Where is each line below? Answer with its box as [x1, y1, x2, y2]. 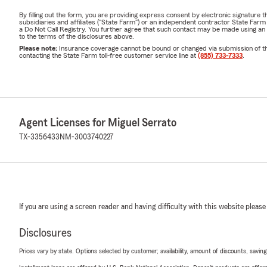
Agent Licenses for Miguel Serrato [19, 117, 176, 129]
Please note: [19, 45, 59, 52]
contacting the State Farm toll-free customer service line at [19, 52, 198, 60]
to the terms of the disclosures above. [19, 33, 134, 41]
